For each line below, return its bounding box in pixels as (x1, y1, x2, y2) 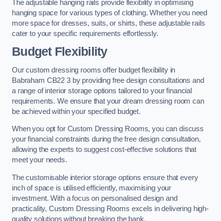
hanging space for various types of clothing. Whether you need (12, 8, 208, 17)
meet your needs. (12, 156, 67, 164)
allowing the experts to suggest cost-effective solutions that (12, 146, 197, 154)
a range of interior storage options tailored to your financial (12, 86, 192, 95)
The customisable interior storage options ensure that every (12, 173, 198, 182)
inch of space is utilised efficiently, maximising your (12, 184, 172, 192)
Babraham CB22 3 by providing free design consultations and (12, 76, 204, 84)
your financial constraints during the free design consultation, (12, 135, 201, 144)
